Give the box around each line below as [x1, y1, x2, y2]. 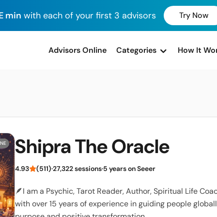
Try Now [179, 10, 208, 20]
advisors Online [54, 45, 107, 55]
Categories [116, 45, 156, 55]
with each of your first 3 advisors [21, 10, 156, 21]
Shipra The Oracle [15, 134, 170, 159]
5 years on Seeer [103, 164, 155, 173]
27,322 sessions [53, 164, 102, 173]
